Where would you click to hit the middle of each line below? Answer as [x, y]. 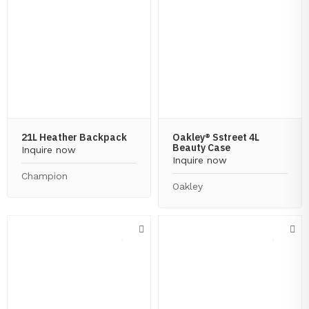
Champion [44, 176]
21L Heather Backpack [74, 137]
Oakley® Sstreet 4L [216, 137]
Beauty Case [201, 148]
